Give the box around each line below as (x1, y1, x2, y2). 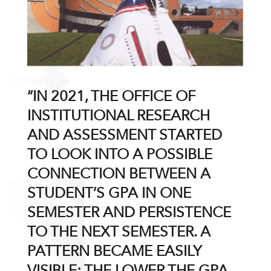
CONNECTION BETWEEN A (27, 165, 211, 182)
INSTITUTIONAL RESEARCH (27, 106, 210, 124)
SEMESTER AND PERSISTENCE (27, 203, 231, 221)
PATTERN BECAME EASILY (27, 242, 201, 260)
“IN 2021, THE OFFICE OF (27, 87, 195, 105)
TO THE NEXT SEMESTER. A (27, 223, 211, 240)
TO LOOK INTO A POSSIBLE (27, 145, 212, 163)
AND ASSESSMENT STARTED (27, 126, 222, 143)
